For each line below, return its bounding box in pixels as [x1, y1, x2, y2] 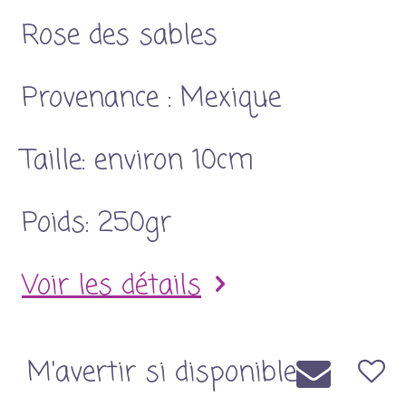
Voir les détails [22, 266, 201, 307]
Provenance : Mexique [22, 78, 281, 120]
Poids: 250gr [22, 203, 171, 245]
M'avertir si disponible [27, 353, 296, 395]
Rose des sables [22, 15, 227, 57]
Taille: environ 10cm [22, 140, 254, 182]
